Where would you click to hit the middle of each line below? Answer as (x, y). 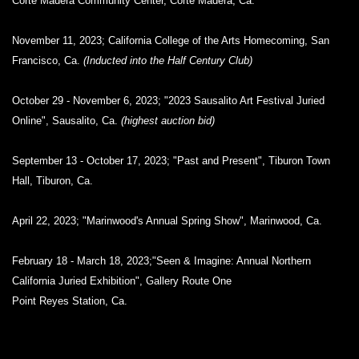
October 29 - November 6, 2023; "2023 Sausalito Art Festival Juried (168, 101)
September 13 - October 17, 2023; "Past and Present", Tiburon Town (171, 161)
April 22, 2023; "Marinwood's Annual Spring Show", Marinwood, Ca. (167, 221)
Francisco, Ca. (48, 61)
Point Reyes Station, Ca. (70, 301)
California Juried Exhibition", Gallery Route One (122, 281)
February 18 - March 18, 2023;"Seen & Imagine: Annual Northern (161, 261)
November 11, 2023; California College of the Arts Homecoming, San (171, 40)
